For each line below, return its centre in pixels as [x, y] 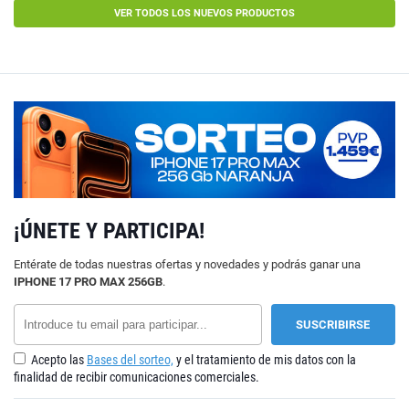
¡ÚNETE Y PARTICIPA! [109, 231]
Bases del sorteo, [130, 359]
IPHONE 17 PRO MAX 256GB [88, 281]
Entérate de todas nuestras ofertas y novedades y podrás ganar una [187, 264]
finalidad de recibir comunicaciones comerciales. [136, 377]
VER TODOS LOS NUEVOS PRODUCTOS [204, 13]
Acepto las [58, 359]
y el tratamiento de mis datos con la [265, 359]
